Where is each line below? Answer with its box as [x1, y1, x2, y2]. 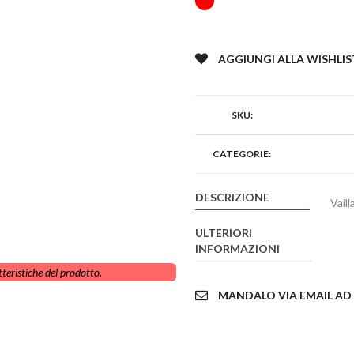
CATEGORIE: [213, 148, 271, 160]
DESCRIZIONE [195, 190, 269, 205]
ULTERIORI [195, 226, 252, 240]
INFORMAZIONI [195, 242, 280, 256]
